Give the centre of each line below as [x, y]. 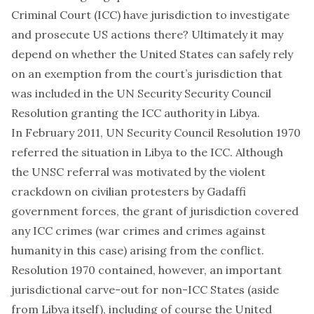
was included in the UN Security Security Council [141, 93]
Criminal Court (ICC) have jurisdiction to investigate [150, 15]
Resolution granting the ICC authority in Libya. [136, 113]
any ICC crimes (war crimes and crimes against [138, 231]
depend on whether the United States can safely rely [152, 54]
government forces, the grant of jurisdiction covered [155, 211]
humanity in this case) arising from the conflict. [138, 250]
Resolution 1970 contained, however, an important [146, 270]
